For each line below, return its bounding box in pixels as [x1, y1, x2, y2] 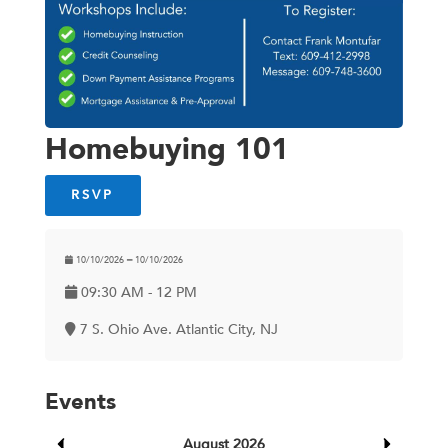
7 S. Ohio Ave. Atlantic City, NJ [75, 319, 278, 339]
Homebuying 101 [44, 128, 289, 170]
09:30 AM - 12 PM [76, 282, 197, 302]
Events [44, 386, 116, 417]
